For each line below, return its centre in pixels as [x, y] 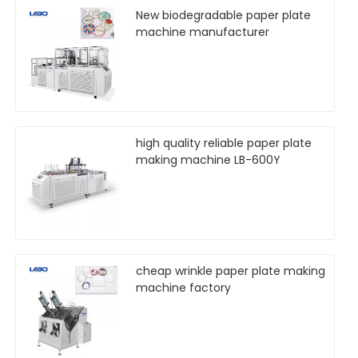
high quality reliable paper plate [224, 143]
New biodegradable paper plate [223, 15]
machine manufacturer [203, 32]
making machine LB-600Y [208, 159]
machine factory [183, 287]
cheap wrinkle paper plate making [231, 270]
